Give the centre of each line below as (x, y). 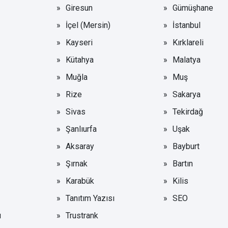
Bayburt (186, 146)
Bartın (182, 163)
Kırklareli (188, 42)
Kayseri (79, 42)
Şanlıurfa (81, 129)
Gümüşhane (193, 8)
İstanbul (186, 25)
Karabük (80, 181)
